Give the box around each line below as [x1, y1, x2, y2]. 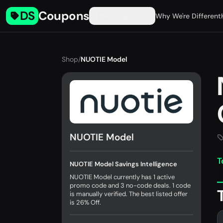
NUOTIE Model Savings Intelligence [70, 160, 177, 169]
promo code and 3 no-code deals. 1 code [70, 181, 191, 190]
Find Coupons [95, 11, 143, 20]
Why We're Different [155, 11, 222, 20]
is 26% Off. [70, 198, 101, 207]
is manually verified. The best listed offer [70, 190, 188, 199]
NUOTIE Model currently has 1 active [70, 173, 175, 182]
